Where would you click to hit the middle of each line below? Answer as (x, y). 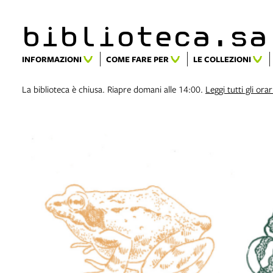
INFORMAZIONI (52, 59)
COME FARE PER (137, 59)
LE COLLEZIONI (222, 59)
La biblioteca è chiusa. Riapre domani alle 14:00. (114, 89)
